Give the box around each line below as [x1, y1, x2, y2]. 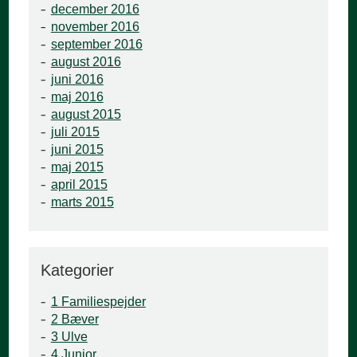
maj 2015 [50, 160, 104, 175]
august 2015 [50, 108, 121, 122]
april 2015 [50, 178, 108, 192]
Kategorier [41, 261, 115, 280]
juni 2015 [50, 143, 104, 157]
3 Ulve [50, 330, 88, 344]
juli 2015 [50, 125, 100, 139]
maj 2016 [50, 90, 104, 104]
